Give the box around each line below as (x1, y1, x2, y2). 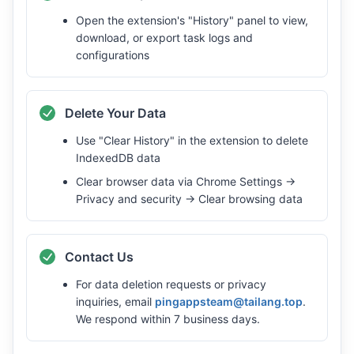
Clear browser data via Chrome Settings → (76, 175, 296, 188)
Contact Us (65, 249, 134, 265)
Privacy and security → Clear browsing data (76, 192, 303, 205)
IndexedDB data (76, 151, 160, 164)
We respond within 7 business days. (76, 312, 260, 326)
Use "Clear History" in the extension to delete (76, 134, 308, 147)
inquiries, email (76, 295, 152, 308)
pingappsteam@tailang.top (155, 295, 303, 308)
